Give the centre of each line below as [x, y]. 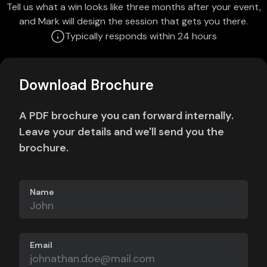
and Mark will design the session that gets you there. [133, 21]
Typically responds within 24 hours [141, 36]
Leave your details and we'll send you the [122, 132]
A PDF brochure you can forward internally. [126, 116]
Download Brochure [86, 85]
